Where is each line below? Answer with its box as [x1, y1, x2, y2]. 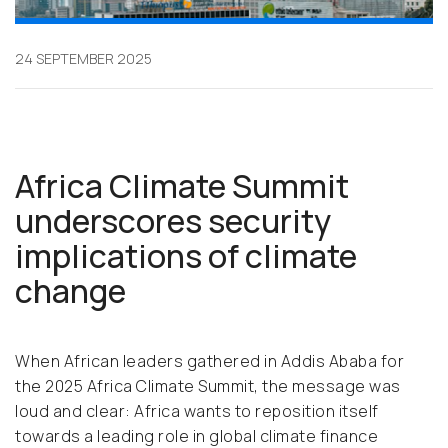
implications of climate [15, 234, 357, 279]
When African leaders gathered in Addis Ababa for [15, 350, 404, 373]
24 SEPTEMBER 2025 [15, 49, 152, 69]
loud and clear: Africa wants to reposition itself [15, 400, 379, 423]
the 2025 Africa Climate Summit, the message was [15, 375, 401, 398]
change [15, 269, 132, 314]
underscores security [15, 199, 331, 244]
